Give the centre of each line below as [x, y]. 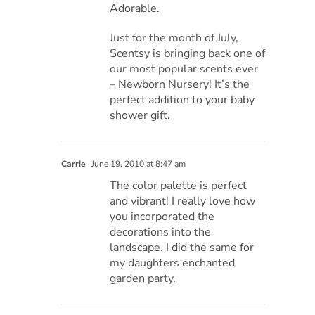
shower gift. [140, 116]
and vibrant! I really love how [183, 201]
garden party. [143, 279]
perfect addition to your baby [182, 100]
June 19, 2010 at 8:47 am [138, 164]
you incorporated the [162, 217]
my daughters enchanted [173, 263]
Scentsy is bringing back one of [188, 54]
